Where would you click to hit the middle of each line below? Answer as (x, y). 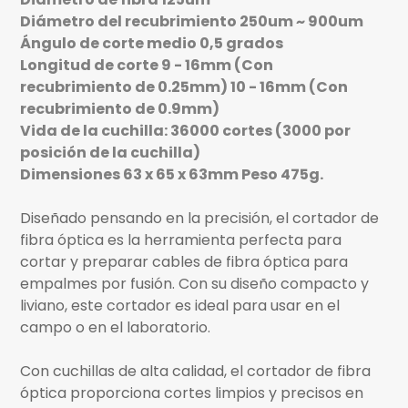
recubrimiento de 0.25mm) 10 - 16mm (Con (184, 87)
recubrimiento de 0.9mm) (120, 109)
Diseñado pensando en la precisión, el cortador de (200, 219)
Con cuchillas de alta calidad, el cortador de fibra (196, 372)
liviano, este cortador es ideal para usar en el (180, 306)
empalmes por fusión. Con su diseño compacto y (195, 284)
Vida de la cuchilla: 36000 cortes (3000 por (186, 131)
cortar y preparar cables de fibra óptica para (184, 262)
